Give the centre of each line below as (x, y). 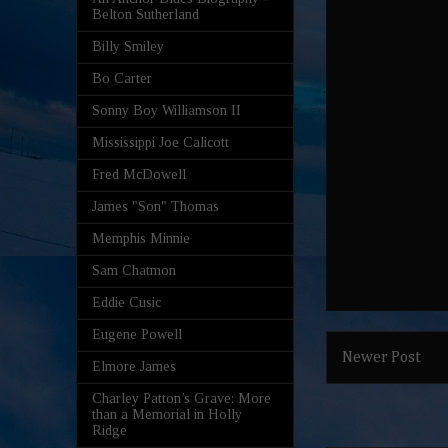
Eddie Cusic (126, 302)
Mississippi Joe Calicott (160, 142)
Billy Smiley (128, 46)
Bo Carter (122, 78)
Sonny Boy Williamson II (166, 110)
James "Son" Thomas (155, 206)
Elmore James (134, 366)
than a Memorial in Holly (167, 414)
